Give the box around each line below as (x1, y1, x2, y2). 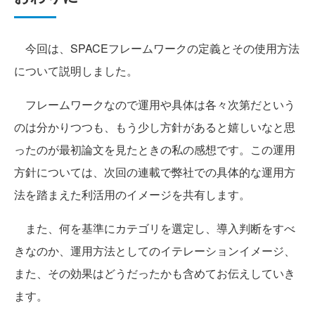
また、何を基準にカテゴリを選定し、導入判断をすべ (14, 220, 295, 237)
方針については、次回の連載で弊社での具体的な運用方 (14, 164, 295, 181)
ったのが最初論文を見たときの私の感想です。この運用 (14, 141, 295, 158)
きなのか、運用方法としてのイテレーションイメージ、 (14, 243, 295, 259)
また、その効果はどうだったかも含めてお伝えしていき (14, 265, 295, 282)
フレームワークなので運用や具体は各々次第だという (14, 96, 295, 113)
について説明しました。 (14, 63, 138, 79)
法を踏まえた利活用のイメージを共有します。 (14, 186, 250, 203)
